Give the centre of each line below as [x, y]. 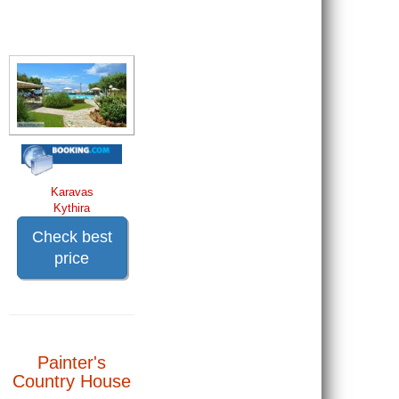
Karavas [72, 191]
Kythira [72, 208]
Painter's [72, 362]
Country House [72, 381]
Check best [72, 236]
